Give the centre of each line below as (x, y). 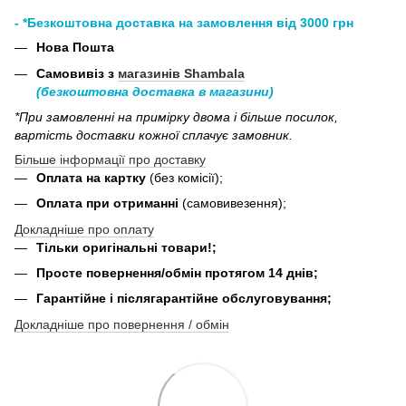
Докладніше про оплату (84, 229)
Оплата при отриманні (109, 203)
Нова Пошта (75, 48)
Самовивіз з (77, 73)
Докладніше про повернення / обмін (122, 324)
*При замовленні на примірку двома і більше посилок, (176, 116)
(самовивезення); (234, 203)
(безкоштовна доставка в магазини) (155, 91)
